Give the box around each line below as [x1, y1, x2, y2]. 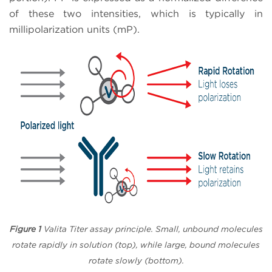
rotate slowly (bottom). [88, 255, 184, 265]
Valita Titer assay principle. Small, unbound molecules [41, 223, 263, 234]
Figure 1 [9, 223, 41, 234]
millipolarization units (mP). [9, 23, 140, 35]
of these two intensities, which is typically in [9, 7, 263, 19]
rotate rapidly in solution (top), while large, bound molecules [12, 239, 260, 250]
